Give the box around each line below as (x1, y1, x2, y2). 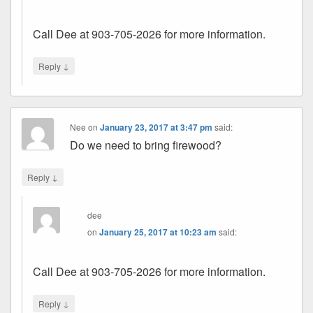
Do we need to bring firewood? (70, 136, 222, 153)
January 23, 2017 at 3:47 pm (100, 120, 213, 133)
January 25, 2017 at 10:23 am (99, 225, 217, 238)
